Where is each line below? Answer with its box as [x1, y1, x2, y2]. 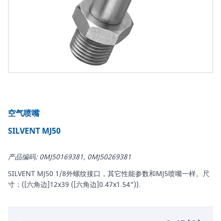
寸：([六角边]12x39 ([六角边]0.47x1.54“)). [8, 180, 141, 190]
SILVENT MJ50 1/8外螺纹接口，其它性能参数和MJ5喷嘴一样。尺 [8, 169, 210, 180]
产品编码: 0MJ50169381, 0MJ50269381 [8, 152, 131, 163]
